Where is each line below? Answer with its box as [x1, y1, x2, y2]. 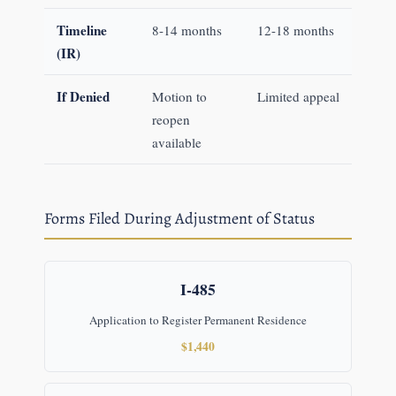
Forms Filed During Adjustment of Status [43, 208, 315, 230]
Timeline [56, 20, 107, 41]
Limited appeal [256, 88, 339, 106]
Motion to [151, 88, 207, 106]
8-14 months [151, 21, 222, 40]
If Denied [56, 87, 110, 107]
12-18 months [256, 21, 334, 40]
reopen [151, 110, 190, 129]
